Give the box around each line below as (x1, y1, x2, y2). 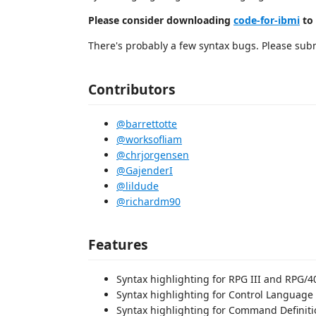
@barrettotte (116, 116, 177, 130)
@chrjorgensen (116, 147, 189, 162)
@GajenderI (116, 163, 173, 177)
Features (88, 235, 148, 254)
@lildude (116, 178, 159, 193)
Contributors (88, 79, 176, 99)
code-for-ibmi (233, 13, 300, 27)
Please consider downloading (88, 13, 233, 27)
